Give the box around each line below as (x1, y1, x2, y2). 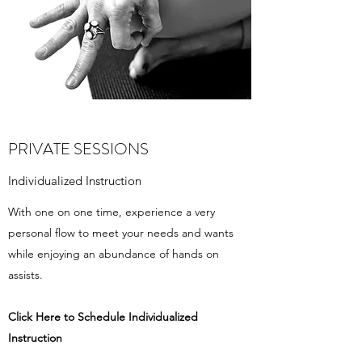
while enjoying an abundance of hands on (8, 246, 219, 261)
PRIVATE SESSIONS (8, 137, 149, 161)
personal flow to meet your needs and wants (8, 225, 234, 240)
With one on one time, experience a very (8, 204, 215, 219)
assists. (8, 267, 43, 282)
